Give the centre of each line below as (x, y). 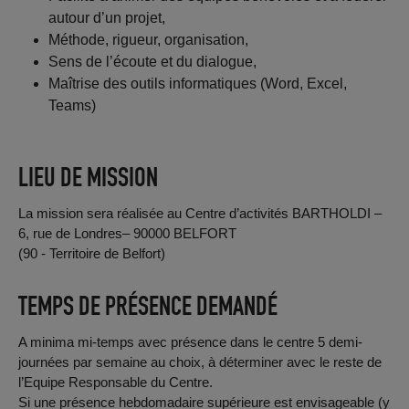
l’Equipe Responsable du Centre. (115, 382)
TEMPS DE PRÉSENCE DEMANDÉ (147, 305)
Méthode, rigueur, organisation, (149, 39)
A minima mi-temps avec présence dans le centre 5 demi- (190, 341)
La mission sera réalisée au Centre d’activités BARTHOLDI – (199, 213)
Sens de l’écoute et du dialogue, (153, 61)
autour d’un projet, (107, 17)
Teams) (73, 105)
